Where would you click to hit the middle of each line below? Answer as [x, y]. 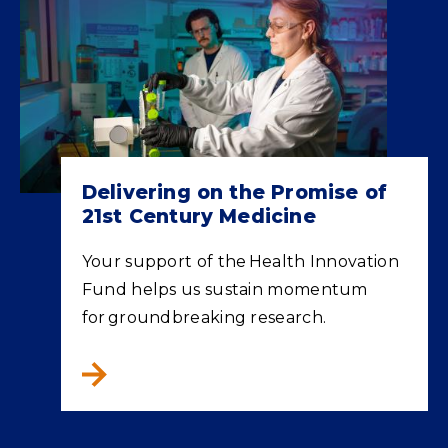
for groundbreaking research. [204, 317]
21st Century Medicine [198, 216]
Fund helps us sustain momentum [224, 289]
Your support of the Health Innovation [240, 261]
